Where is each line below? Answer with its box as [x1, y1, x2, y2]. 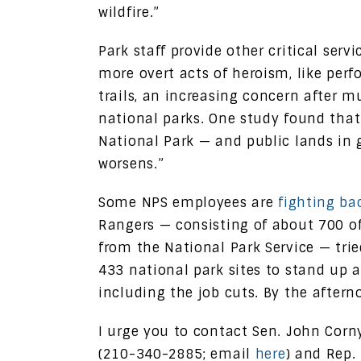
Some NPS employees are [98, 193, 279, 211]
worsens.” [98, 155, 164, 172]
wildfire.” [98, 3, 160, 21]
